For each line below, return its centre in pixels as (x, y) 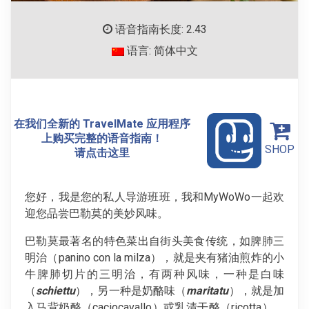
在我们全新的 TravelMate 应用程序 (102, 123)
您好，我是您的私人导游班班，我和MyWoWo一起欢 (154, 197)
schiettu (56, 290)
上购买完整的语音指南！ (102, 138)
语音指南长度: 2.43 (159, 30)
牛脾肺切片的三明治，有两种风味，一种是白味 (154, 274)
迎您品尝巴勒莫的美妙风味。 (97, 213)
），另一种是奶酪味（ (131, 290)
